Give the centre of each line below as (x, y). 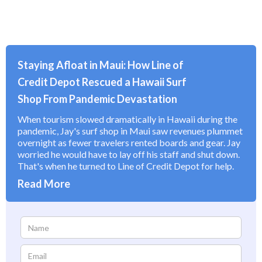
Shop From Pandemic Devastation (97, 99)
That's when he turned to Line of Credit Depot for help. (126, 166)
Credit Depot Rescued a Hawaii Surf (102, 82)
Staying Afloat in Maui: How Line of (101, 65)
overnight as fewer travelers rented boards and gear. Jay (129, 142)
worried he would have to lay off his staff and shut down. (129, 154)
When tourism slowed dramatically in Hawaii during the (127, 119)
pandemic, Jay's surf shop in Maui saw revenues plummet (130, 131)
